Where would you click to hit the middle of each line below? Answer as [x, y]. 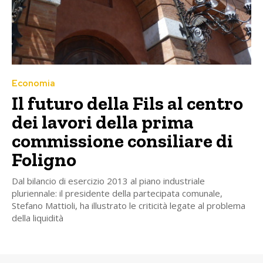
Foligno [44, 159]
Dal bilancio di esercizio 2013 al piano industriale [108, 181]
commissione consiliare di [122, 141]
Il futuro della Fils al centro [127, 103]
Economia [33, 83]
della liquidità [38, 218]
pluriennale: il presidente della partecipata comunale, [117, 193]
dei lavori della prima [103, 122]
